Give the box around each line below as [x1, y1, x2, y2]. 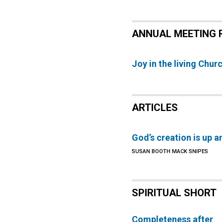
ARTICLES [132, 102, 178, 113]
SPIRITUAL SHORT [132, 187, 217, 199]
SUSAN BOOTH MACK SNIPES [132, 148, 209, 155]
